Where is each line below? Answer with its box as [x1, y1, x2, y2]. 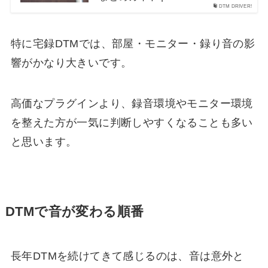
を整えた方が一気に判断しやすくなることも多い [10, 116, 253, 129]
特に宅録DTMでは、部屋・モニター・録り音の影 [10, 37, 255, 50]
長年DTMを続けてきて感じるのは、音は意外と [10, 249, 244, 262]
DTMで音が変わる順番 [5, 204, 144, 219]
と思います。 [10, 135, 77, 148]
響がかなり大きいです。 [10, 56, 132, 69]
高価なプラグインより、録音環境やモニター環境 [10, 97, 253, 109]
